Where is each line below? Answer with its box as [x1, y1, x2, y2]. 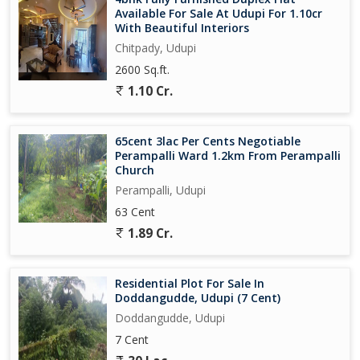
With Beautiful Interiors [115, 19, 249, 35]
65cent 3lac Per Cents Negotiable [115, 133, 301, 149]
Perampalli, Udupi [115, 182, 206, 198]
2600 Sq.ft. [115, 61, 170, 77]
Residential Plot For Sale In [115, 275, 264, 291]
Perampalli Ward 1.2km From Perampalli [115, 147, 341, 163]
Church [115, 162, 154, 178]
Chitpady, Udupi [115, 39, 196, 55]
